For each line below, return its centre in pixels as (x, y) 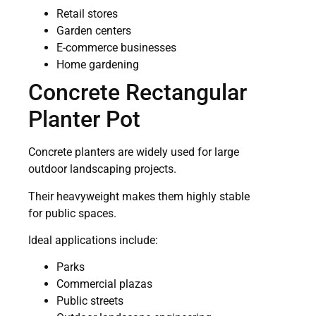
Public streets (90, 301)
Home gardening (98, 65)
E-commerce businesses (116, 48)
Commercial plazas (104, 284)
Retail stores (87, 14)
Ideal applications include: (93, 240)
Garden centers (94, 31)
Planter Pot (84, 120)
